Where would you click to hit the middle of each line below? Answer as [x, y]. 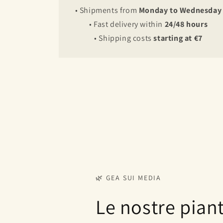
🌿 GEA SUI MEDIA [128, 177]
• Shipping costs [123, 38]
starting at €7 [177, 38]
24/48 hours [185, 24]
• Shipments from [107, 10]
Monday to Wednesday [180, 10]
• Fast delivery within [126, 24]
